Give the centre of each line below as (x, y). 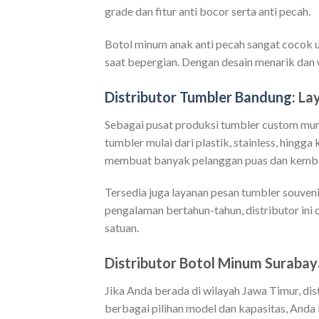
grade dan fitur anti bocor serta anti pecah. (208, 11)
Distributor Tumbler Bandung (198, 96)
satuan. (122, 228)
